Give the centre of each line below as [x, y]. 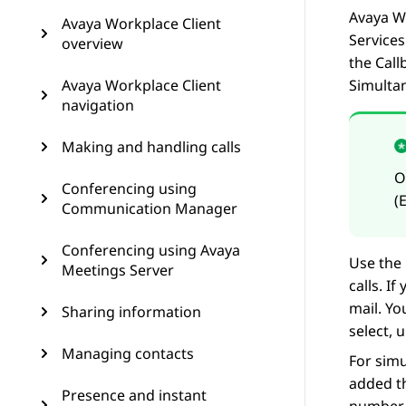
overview [92, 43]
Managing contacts [128, 353]
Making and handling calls [151, 147]
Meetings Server [118, 270]
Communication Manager [150, 208]
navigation [98, 105]
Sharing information [131, 312]
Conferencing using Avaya [151, 250]
